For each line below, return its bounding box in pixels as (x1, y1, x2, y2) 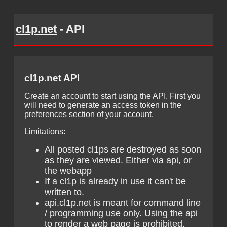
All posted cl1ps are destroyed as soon (45, 144, 201, 155)
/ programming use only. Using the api (45, 208, 198, 218)
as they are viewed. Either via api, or (45, 155, 192, 165)
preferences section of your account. (24, 109, 154, 119)
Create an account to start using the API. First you (24, 91, 201, 100)
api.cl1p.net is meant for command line (45, 197, 201, 208)
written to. (45, 186, 84, 197)
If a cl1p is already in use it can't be (45, 176, 186, 186)
